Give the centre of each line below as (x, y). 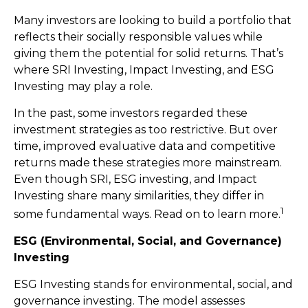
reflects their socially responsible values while (138, 37)
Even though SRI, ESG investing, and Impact (135, 179)
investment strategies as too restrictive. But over (146, 130)
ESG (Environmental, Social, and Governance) (148, 241)
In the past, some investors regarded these (131, 113)
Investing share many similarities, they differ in (139, 196)
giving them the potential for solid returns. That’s (148, 53)
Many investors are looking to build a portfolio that (153, 20)
